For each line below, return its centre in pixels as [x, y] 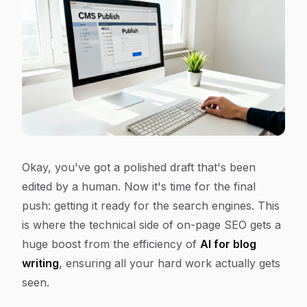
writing [40, 263]
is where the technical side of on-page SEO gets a [151, 225]
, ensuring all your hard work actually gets [170, 263]
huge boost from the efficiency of [111, 244]
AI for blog [228, 244]
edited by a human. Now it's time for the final [139, 187]
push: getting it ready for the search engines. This [151, 206]
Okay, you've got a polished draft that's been [139, 168]
